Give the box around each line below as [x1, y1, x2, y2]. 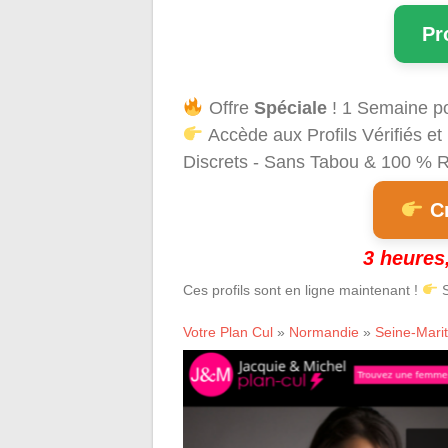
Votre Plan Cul [183, 323, 273, 340]
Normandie [289, 323, 359, 340]
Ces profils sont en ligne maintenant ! [183, 281, 422, 298]
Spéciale [253, 97, 327, 118]
